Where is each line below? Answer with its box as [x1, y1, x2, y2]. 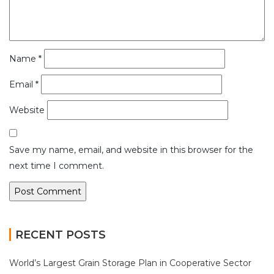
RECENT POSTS [15, 228, 106, 242]
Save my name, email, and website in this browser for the [9, 144, 253, 155]
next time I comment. [9, 160, 104, 171]
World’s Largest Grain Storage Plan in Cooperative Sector [9, 257, 251, 268]
